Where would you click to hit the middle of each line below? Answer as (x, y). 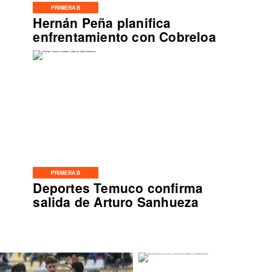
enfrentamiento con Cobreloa (124, 36)
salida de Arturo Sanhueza (116, 201)
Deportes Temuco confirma (118, 187)
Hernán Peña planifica (102, 22)
